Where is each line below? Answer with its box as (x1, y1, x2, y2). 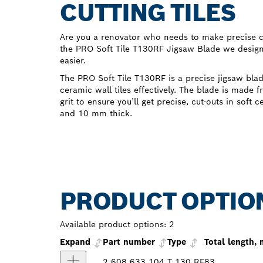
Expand (60, 237, 93, 248)
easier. (60, 55, 86, 66)
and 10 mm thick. (60, 108, 132, 119)
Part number (103, 237, 155, 248)
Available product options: (60, 219, 166, 230)
